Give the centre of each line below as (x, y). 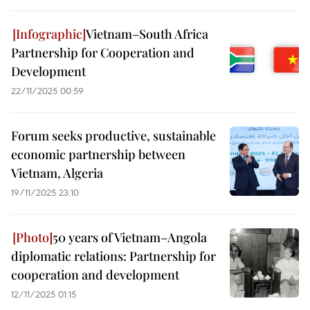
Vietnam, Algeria (57, 173)
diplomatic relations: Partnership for (113, 256)
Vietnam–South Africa (147, 34)
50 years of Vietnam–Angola (130, 237)
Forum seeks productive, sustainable (113, 136)
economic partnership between (98, 154)
